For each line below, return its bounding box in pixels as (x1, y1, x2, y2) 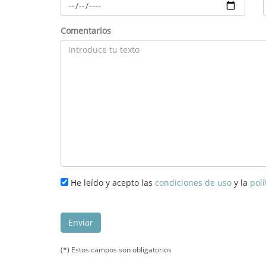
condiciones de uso (155, 177, 232, 188)
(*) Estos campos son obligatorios (61, 245, 172, 255)
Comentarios (61, 25, 111, 36)
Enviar (68, 217, 93, 228)
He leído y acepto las (68, 177, 155, 188)
